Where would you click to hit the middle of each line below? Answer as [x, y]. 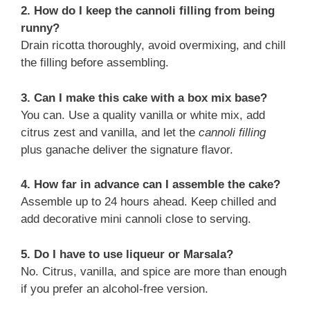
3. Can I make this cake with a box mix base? [144, 98]
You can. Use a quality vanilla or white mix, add [143, 115]
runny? [40, 28]
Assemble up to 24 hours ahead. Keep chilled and [148, 202]
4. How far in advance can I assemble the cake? [151, 185]
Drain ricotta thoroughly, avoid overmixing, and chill [153, 46]
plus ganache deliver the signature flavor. [127, 149]
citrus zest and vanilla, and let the [110, 132]
